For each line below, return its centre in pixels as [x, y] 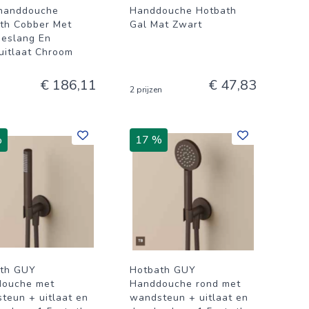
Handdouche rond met [185, 284]
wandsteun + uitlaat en [189, 298]
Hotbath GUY [163, 270]
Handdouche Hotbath [183, 11]
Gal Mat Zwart [166, 24]
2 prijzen [146, 90]
